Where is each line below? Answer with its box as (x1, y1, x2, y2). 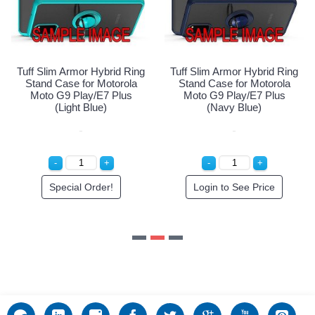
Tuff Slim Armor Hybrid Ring (18, 65, 146, 78)
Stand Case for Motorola (26, 77, 139, 90)
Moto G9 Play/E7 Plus (31, 89, 134, 102)
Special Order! (203, 42, 268, 54)
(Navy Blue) (54, 101, 110, 114)
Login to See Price (41, 181, 123, 193)
